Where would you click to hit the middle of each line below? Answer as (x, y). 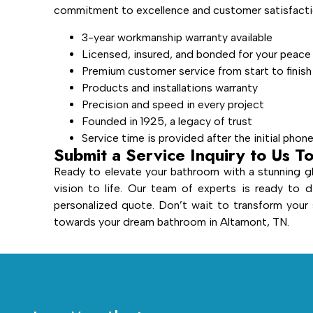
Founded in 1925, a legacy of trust (167, 121)
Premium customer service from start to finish (196, 71)
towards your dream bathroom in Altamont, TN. (171, 221)
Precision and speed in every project (173, 104)
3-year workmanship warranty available (177, 37)
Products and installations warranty (169, 87)
